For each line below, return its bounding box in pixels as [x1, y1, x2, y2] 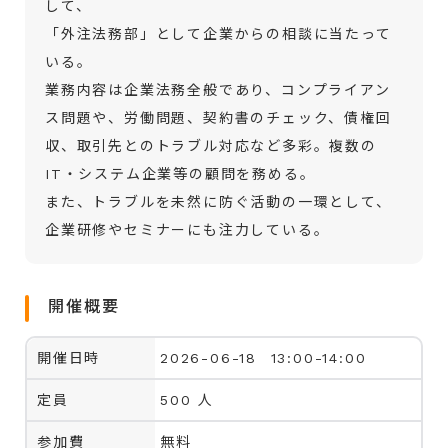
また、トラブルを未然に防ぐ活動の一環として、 [45, 193, 392, 210]
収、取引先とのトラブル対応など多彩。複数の [45, 137, 377, 154]
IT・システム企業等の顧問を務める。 [45, 165, 316, 182]
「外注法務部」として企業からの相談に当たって [45, 25, 392, 42]
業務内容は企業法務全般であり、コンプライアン [45, 81, 391, 98]
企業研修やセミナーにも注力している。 [45, 221, 330, 238]
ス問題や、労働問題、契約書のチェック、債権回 [45, 109, 392, 126]
